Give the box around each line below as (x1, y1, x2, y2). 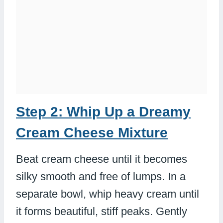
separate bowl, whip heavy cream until (16, 188, 199, 201)
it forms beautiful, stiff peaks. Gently (16, 205, 187, 218)
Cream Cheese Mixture (16, 125, 168, 141)
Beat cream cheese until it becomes (16, 153, 187, 166)
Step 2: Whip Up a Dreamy (16, 104, 191, 120)
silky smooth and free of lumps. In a (16, 170, 186, 183)
